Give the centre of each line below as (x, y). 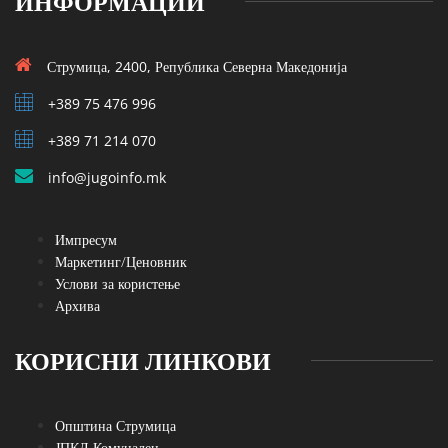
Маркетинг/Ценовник (121, 261)
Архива (77, 305)
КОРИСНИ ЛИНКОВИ (143, 360)
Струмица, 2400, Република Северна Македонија (197, 66)
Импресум (86, 239)
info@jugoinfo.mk (107, 177)
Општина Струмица (115, 425)
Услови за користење (117, 283)
